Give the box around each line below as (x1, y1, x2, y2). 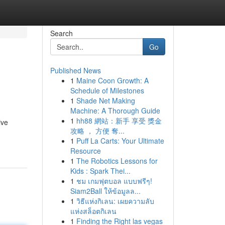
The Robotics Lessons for (76, 156, 158, 166)
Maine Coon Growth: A (76, 75, 149, 85)
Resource (70, 146, 101, 156)
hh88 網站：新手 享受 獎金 (76, 116, 162, 126)
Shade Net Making (76, 95, 135, 105)
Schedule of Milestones (70, 85, 144, 95)
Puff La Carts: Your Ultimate (76, 136, 164, 146)
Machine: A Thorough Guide (70, 105, 160, 116)
